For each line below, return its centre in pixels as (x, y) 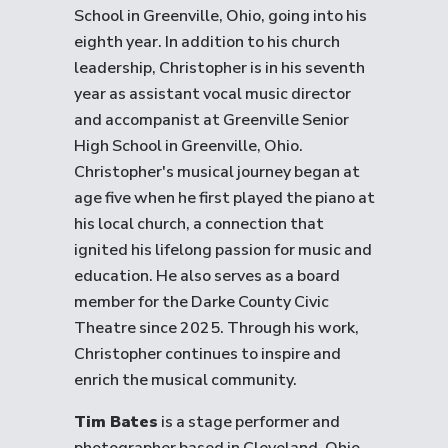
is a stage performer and (249, 422)
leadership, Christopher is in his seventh (219, 68)
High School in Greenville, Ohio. (188, 146)
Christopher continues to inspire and (207, 354)
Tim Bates (116, 422)
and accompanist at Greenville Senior (211, 120)
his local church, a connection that (199, 224)
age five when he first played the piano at (224, 198)
